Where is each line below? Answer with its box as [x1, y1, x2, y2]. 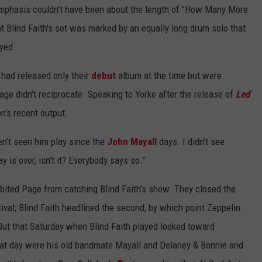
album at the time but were [116, 70, 222, 82]
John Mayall [107, 136, 157, 148]
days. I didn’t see [157, 136, 225, 148]
